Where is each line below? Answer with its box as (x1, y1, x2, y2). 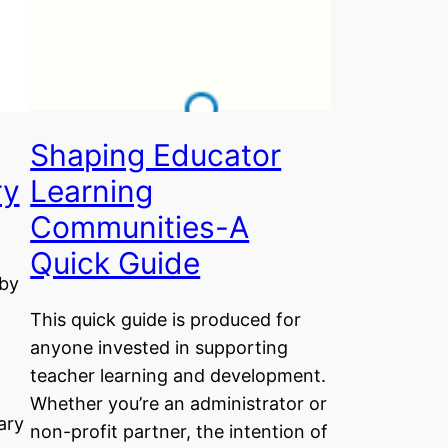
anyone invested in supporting (30, 336, 289, 358)
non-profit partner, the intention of (30, 420, 329, 442)
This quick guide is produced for (30, 308, 302, 330)
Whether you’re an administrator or (30, 392, 328, 414)
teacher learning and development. (30, 364, 327, 386)
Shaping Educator (30, 137, 282, 174)
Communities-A (30, 209, 250, 246)
